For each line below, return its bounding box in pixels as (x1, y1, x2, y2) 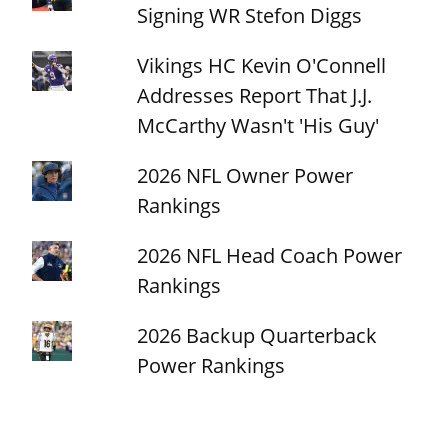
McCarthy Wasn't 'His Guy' (137, 111, 380, 139)
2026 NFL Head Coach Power (137, 241, 403, 269)
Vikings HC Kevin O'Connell (137, 51, 387, 79)
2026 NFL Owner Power (137, 161, 354, 189)
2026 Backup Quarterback (137, 321, 378, 349)
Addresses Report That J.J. (137, 81, 373, 109)
